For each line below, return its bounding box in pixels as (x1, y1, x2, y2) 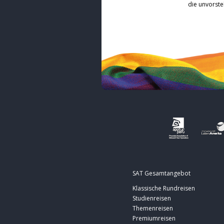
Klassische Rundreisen (132, 184, 195, 193)
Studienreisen (132, 194, 171, 203)
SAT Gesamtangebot (132, 169, 190, 178)
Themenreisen (132, 204, 173, 213)
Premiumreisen (132, 214, 175, 223)
